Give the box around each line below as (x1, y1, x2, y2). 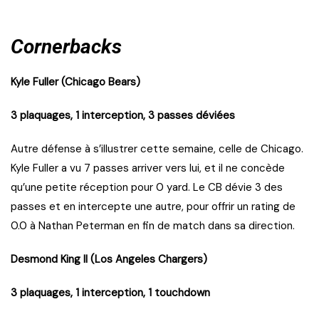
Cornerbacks (11, 35, 122, 59)
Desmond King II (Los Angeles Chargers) (11, 252, 207, 267)
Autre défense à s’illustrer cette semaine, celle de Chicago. (11, 142, 303, 157)
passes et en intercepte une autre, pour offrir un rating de (11, 199, 296, 214)
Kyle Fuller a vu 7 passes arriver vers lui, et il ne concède (11, 161, 285, 176)
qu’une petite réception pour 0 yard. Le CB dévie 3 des (11, 180, 283, 195)
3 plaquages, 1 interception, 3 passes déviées (11, 108, 235, 123)
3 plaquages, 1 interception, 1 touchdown (11, 286, 210, 300)
